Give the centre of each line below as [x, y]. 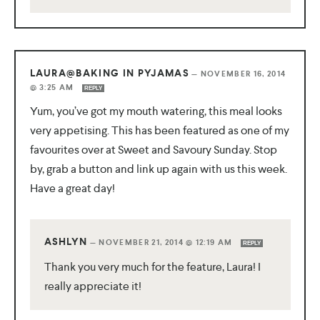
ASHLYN [66, 242]
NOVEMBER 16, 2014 [243, 74]
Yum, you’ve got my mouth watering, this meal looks [156, 111]
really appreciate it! [92, 286]
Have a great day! [72, 189]
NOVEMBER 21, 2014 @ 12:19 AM [167, 243]
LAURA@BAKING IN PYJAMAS [109, 74]
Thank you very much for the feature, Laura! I [152, 267]
